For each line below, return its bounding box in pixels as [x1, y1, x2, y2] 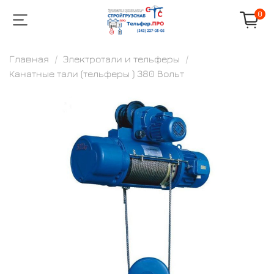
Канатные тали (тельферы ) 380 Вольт [9, 67, 184, 79]
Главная [9, 53, 49, 64]
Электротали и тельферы [63, 53, 180, 64]
